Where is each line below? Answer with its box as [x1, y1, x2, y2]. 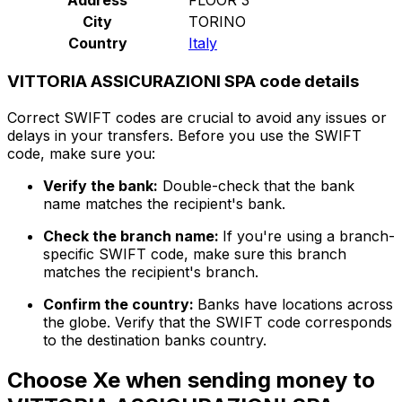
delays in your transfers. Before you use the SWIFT [7, 127, 362, 145]
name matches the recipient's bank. [43, 195, 285, 214]
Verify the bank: [43, 177, 158, 196]
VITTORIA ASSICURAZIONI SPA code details [7, 71, 359, 92]
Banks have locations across [197, 295, 393, 314]
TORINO [188, 12, 246, 31]
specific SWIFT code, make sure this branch [43, 245, 346, 264]
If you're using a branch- [223, 227, 395, 246]
